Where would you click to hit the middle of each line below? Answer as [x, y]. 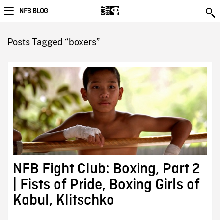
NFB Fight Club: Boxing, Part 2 [106, 169]
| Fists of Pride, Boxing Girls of [106, 185]
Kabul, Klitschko [63, 201]
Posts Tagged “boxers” [53, 42]
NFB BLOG [33, 11]
